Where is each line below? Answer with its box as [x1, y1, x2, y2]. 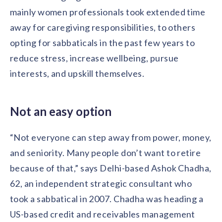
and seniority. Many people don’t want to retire [10, 147, 201, 158]
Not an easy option [10, 104, 111, 118]
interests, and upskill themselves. [10, 68, 145, 79]
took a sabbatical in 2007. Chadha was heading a [10, 193, 204, 204]
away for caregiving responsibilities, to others [10, 22, 196, 33]
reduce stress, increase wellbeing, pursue [10, 53, 179, 63]
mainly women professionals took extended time [10, 6, 206, 17]
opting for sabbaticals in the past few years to [10, 37, 195, 48]
